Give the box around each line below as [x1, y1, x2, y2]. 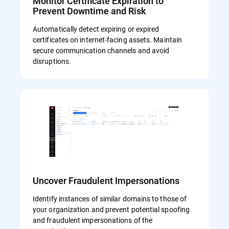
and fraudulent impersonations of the [33, 215, 153, 225]
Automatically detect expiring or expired [33, 24, 159, 34]
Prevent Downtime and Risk [33, 5, 146, 17]
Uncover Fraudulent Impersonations [33, 174, 179, 187]
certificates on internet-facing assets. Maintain [33, 35, 182, 45]
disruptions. [33, 56, 72, 66]
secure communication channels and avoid [33, 45, 170, 56]
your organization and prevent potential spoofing [33, 204, 190, 214]
